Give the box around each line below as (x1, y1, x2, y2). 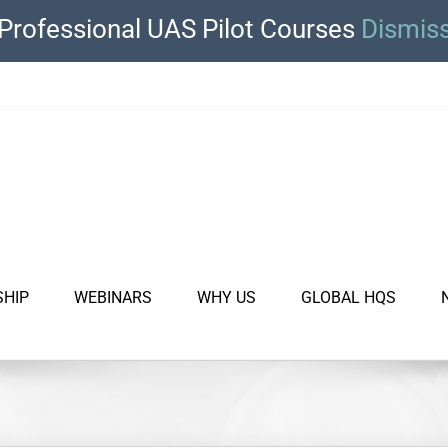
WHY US (197, 287, 256, 307)
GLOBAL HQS (301, 287, 396, 307)
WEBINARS (74, 287, 152, 307)
